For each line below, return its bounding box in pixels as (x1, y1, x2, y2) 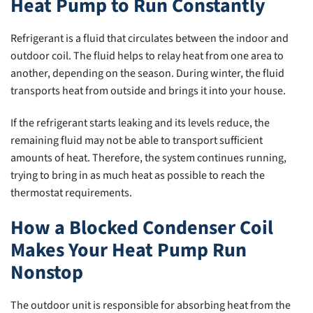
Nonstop (10, 258, 83, 286)
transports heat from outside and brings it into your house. (10, 83, 286, 99)
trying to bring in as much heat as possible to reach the (10, 168, 265, 184)
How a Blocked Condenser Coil (10, 213, 273, 242)
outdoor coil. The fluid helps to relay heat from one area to (10, 48, 284, 64)
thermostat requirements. (10, 185, 132, 201)
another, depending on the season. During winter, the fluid (10, 66, 284, 82)
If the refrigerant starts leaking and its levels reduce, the (10, 115, 270, 131)
